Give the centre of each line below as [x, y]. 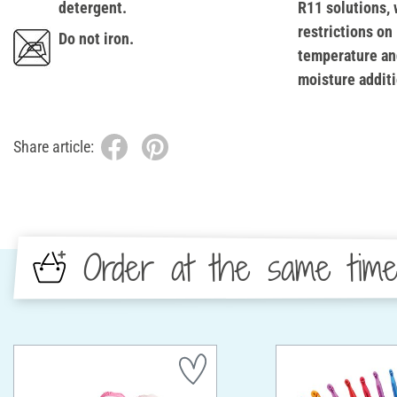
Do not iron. [96, 38]
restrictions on [345, 31]
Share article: [54, 147]
